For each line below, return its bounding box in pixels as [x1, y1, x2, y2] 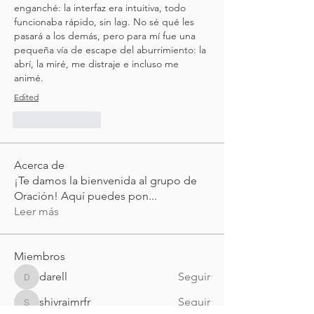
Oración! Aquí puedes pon [14, 189, 149, 203]
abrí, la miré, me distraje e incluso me [14, 57, 179, 70]
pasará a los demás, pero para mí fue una [14, 29, 196, 42]
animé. [14, 71, 43, 84]
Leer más [14, 205, 59, 218]
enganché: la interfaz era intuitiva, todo [14, 1, 186, 14]
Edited [14, 92, 39, 102]
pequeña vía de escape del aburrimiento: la [14, 43, 206, 56]
